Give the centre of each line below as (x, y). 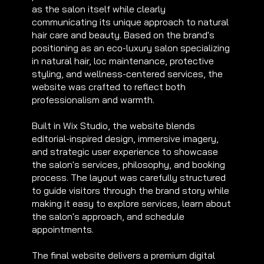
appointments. (63, 229)
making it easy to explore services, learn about (131, 203)
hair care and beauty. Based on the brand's (123, 34)
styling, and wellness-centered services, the (127, 73)
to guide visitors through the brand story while (131, 190)
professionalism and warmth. (93, 99)
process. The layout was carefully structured (129, 177)
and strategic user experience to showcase (125, 151)
